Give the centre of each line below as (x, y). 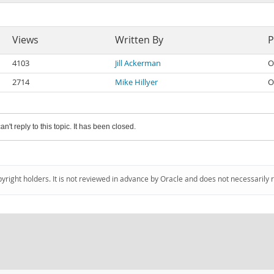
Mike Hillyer (136, 82)
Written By (139, 40)
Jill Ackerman (138, 63)
